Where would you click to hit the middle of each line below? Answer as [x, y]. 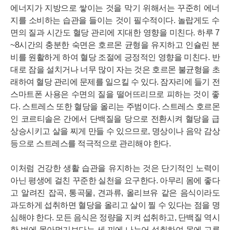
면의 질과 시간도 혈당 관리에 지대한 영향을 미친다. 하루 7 [115, 33]
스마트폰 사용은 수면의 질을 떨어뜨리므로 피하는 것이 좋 [115, 94]
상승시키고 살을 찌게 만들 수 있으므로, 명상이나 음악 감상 [115, 131]
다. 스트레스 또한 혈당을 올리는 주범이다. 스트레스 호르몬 [115, 107]
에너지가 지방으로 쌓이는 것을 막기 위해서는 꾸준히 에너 [115, 8]
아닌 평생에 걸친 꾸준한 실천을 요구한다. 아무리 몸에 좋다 [115, 180]
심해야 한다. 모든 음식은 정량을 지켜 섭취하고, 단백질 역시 [115, 217]
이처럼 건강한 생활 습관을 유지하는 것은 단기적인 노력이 [115, 168]
